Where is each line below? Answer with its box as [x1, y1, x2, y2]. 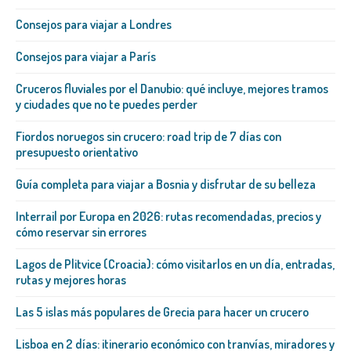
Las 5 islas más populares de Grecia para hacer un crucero [16, 304, 309, 320]
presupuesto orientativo [16, 144, 138, 161]
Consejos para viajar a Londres [16, 16, 172, 33]
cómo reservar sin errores [16, 224, 147, 241]
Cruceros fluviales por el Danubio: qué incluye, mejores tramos [16, 81, 328, 97]
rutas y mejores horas [16, 272, 126, 288]
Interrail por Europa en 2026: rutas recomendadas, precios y [16, 208, 321, 225]
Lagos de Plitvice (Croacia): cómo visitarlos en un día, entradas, [16, 256, 335, 273]
